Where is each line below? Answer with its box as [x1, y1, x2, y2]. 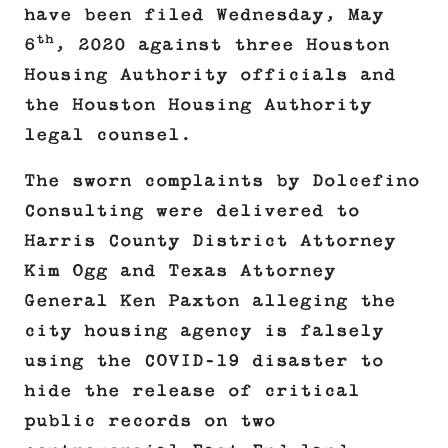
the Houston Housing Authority [24, 95, 372, 116]
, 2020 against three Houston [54, 35, 390, 56]
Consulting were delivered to [24, 201, 360, 222]
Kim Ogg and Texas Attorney [24, 261, 336, 282]
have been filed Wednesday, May [24, 5, 384, 26]
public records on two [24, 411, 276, 432]
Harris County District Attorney [24, 231, 396, 252]
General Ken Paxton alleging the [24, 291, 396, 312]
